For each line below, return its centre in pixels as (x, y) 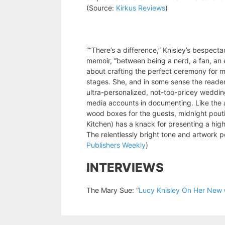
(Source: (101, 8)
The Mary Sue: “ (113, 190)
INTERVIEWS (125, 168)
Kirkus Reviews (141, 8)
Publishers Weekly (116, 145)
